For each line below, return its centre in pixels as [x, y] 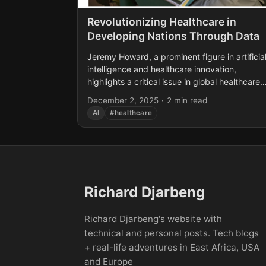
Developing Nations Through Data [173, 36]
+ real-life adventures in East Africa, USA [172, 248]
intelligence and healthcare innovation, [162, 69]
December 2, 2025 [123, 101]
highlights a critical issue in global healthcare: [175, 82]
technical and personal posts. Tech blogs [172, 233]
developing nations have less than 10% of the [175, 94]
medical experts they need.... [144, 107]
